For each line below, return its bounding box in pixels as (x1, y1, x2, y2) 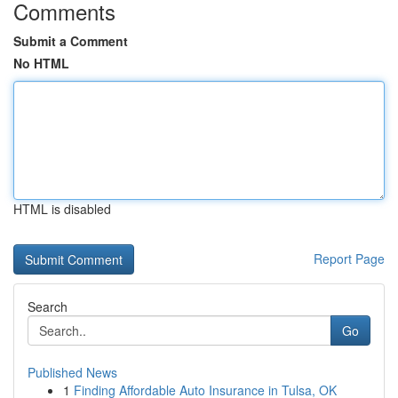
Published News (28, 363, 117, 381)
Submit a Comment (13, 32, 128, 50)
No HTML (13, 54, 69, 72)
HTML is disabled (13, 200, 111, 218)
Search (28, 298, 68, 315)
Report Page (314, 250, 385, 267)
